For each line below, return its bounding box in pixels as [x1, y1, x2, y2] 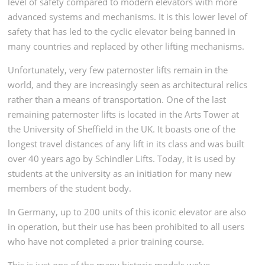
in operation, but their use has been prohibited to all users [8, 220, 245, 232]
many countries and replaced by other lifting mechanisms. [8, 40, 245, 52]
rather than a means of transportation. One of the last [8, 93, 227, 105]
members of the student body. [8, 182, 132, 194]
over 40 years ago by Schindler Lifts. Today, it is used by [8, 152, 236, 164]
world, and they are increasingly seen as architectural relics [8, 78, 248, 91]
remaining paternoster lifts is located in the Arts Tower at [8, 108, 240, 120]
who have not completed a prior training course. [8, 235, 205, 247]
